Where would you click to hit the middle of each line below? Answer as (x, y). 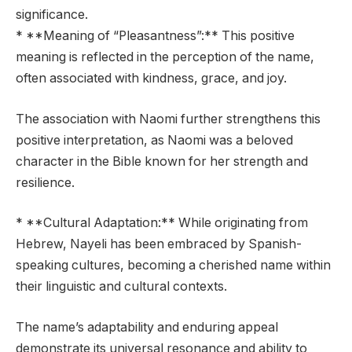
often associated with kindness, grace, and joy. (151, 78)
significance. (52, 14)
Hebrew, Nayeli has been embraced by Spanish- (159, 244)
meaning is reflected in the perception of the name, (165, 57)
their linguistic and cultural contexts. (121, 287)
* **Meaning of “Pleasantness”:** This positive (155, 35)
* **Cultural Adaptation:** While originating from (162, 223)
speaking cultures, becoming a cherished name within (173, 266)
